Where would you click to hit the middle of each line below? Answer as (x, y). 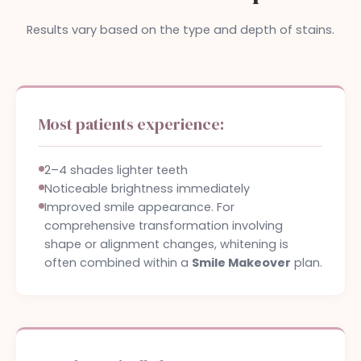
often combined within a (118, 263)
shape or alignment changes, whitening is (166, 244)
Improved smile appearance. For (139, 207)
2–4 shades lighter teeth (116, 170)
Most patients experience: (131, 124)
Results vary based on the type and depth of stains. (180, 30)
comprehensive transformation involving (164, 226)
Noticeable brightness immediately (147, 189)
